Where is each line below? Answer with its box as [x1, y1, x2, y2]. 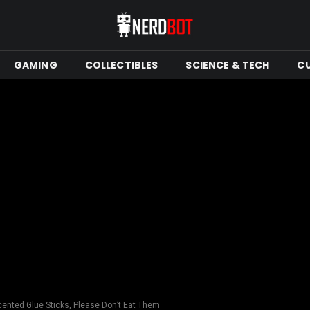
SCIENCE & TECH [185, 57, 270, 72]
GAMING [13, 57, 57, 72]
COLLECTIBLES [84, 57, 158, 72]
